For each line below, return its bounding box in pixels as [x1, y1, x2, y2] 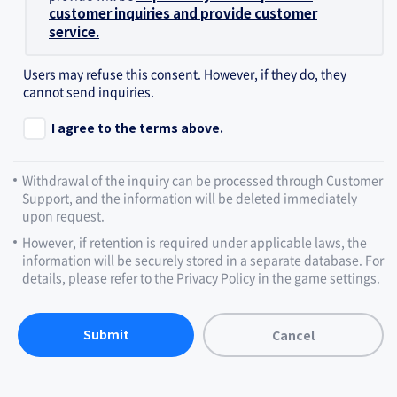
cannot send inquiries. [23, 82, 154, 100]
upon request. [22, 206, 105, 224]
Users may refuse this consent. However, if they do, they [23, 65, 346, 82]
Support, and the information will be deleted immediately [22, 189, 357, 206]
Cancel [272, 328, 315, 344]
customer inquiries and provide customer [49, 5, 317, 22]
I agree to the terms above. [51, 121, 223, 136]
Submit [82, 327, 129, 343]
